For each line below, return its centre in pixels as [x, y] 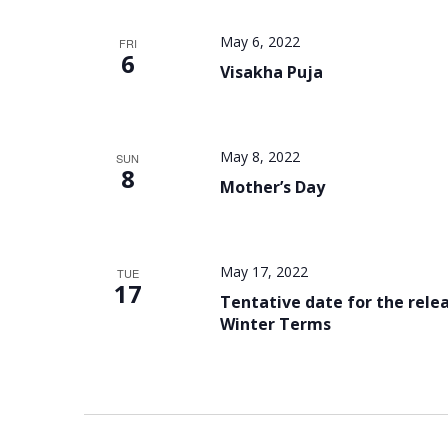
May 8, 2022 [259, 156]
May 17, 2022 [263, 271]
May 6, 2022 [259, 41]
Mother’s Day [272, 187]
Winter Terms [275, 324]
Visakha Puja [271, 72]
